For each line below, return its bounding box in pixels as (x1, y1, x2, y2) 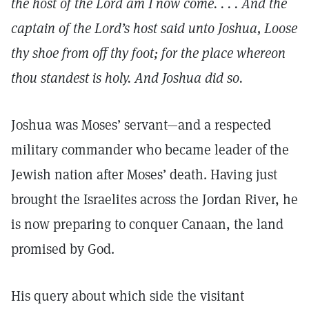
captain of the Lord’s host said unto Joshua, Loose (11, 19, 297, 37)
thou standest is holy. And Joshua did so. (11, 69, 243, 87)
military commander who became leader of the (11, 141, 289, 159)
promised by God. (11, 240, 118, 258)
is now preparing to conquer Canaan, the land (11, 215, 283, 233)
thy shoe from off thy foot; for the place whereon (11, 44, 286, 62)
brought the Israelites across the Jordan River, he (11, 190, 298, 208)
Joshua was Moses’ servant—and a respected (11, 116, 271, 134)
